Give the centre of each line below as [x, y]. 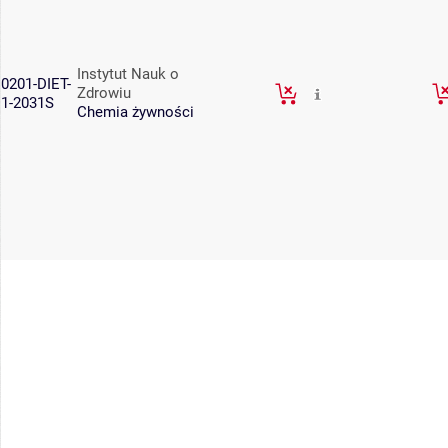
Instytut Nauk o [128, 74]
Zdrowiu [104, 93]
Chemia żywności [135, 112]
